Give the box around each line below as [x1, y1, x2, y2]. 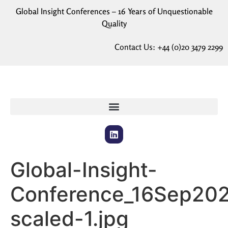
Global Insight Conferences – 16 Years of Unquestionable [15, 6, 213, 16]
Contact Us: [115, 42, 157, 52]
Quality [101, 18, 127, 28]
